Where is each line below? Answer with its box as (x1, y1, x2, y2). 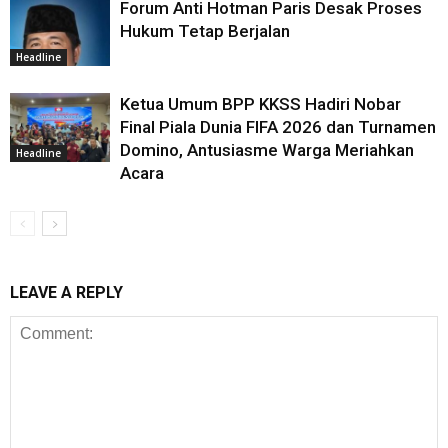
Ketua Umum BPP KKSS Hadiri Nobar (120, 94, 401, 115)
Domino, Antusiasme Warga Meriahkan (120, 140, 414, 161)
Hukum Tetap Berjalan (120, 21, 290, 42)
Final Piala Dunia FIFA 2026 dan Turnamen (120, 117, 436, 138)
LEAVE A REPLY (10, 283, 123, 303)
